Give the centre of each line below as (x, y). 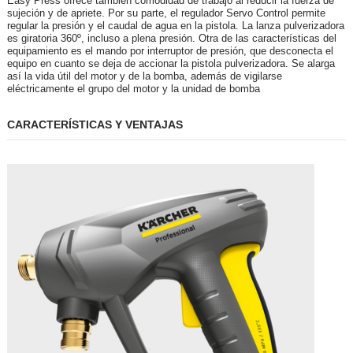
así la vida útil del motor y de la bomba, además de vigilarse (145, 76)
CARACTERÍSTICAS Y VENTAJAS (95, 125)
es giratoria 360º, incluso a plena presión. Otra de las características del (172, 39)
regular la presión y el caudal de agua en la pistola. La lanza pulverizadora (176, 26)
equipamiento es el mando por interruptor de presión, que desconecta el (170, 51)
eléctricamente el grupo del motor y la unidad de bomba (134, 89)
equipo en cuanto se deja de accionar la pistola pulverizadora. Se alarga (171, 64)
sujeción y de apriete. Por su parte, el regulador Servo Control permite (166, 13)
